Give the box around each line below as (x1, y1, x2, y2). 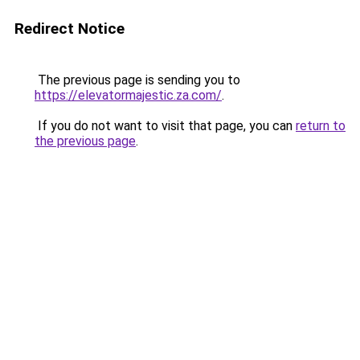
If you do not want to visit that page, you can (35, 118, 296, 133)
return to (296, 118, 346, 133)
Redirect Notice (14, 19, 125, 38)
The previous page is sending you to (35, 72, 240, 88)
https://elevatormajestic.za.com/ (35, 88, 222, 103)
